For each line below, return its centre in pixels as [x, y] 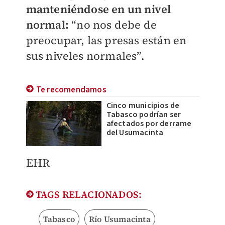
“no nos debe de [114, 25]
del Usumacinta [135, 133]
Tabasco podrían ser [144, 115]
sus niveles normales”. [85, 56]
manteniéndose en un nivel [98, 9]
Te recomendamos [71, 90]
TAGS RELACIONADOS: [88, 195]
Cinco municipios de [143, 106]
